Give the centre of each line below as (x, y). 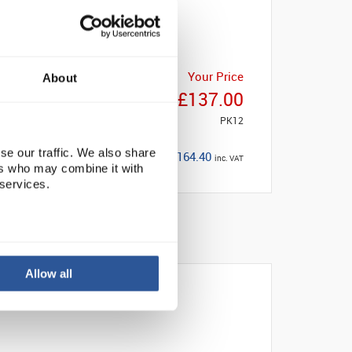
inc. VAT (229, 158)
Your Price (216, 76)
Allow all (49, 273)
